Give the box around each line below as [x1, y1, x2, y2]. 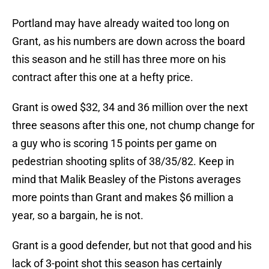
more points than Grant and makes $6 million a [12, 191, 234, 204]
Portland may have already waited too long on [12, 17, 229, 30]
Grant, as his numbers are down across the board [12, 35, 245, 48]
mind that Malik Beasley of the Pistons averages [12, 173, 241, 186]
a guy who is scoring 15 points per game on [12, 137, 217, 150]
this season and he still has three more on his [12, 53, 226, 66]
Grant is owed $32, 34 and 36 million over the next [12, 101, 248, 114]
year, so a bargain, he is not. [12, 209, 148, 222]
